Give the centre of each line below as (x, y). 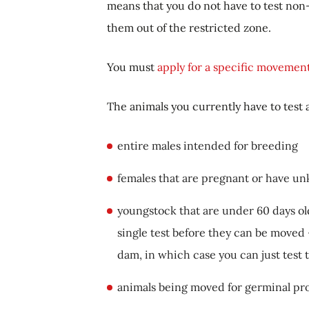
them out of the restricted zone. (189, 27)
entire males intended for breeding (208, 145)
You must (132, 67)
